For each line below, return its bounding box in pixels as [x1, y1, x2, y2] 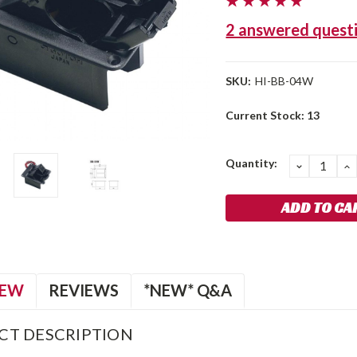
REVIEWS [49, 280, 120, 300]
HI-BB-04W [255, 74, 314, 88]
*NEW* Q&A [143, 280, 233, 300]
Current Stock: [226, 108, 308, 122]
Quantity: [226, 155, 278, 170]
